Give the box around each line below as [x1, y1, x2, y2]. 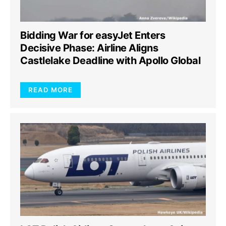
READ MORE [28, 86, 73, 94]
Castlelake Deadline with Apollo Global [20, 54, 200, 67]
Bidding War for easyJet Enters [20, 29, 165, 41]
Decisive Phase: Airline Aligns [20, 42, 158, 54]
